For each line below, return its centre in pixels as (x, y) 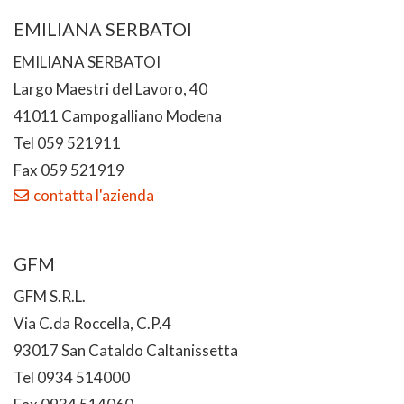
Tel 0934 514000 (72, 377)
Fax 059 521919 (69, 170)
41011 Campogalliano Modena (118, 115)
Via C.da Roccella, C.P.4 (92, 323)
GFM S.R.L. (50, 296)
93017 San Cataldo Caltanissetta (126, 350)
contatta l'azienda (94, 195)
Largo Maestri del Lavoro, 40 (110, 88)
